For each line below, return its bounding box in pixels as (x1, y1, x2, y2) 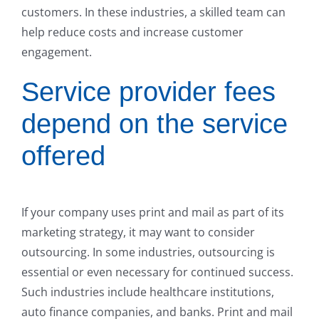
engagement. (21, 44, 92, 61)
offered (21, 141, 105, 172)
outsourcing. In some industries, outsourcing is (21, 244, 275, 261)
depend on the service (21, 109, 288, 140)
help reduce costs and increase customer (21, 24, 244, 41)
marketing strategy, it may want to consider (21, 224, 255, 241)
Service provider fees (21, 77, 276, 108)
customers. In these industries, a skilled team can (21, 4, 286, 21)
